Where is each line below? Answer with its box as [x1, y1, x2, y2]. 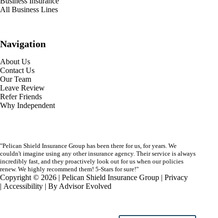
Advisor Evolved [59, 182, 111, 190]
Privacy [164, 173, 188, 182]
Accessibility [3, 182, 43, 190]
